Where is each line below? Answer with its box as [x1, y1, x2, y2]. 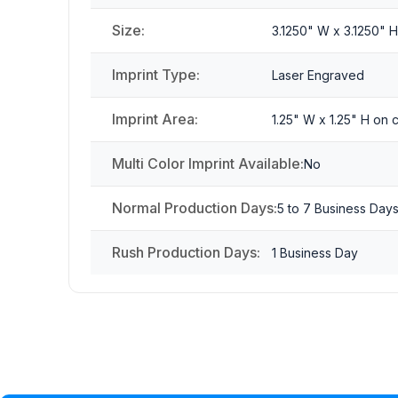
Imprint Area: [112, 110, 198, 129]
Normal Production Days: [112, 199, 277, 218]
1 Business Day [272, 245, 358, 261]
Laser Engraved [272, 68, 364, 84]
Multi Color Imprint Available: [112, 155, 304, 173]
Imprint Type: [112, 66, 200, 84]
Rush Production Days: [112, 243, 260, 262]
